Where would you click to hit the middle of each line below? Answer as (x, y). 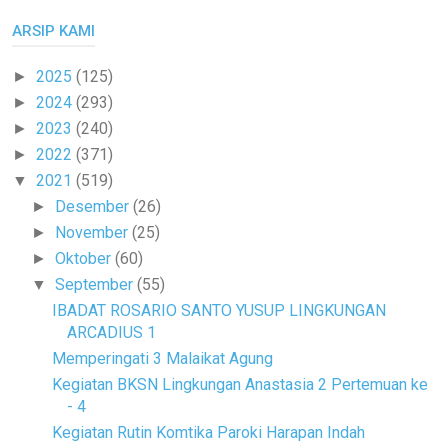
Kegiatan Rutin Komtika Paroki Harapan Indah (208, 433)
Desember (94, 207)
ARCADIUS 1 (111, 333)
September (96, 285)
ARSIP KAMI (53, 31)
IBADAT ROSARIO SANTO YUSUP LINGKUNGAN (218, 311)
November (94, 233)
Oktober (85, 259)
